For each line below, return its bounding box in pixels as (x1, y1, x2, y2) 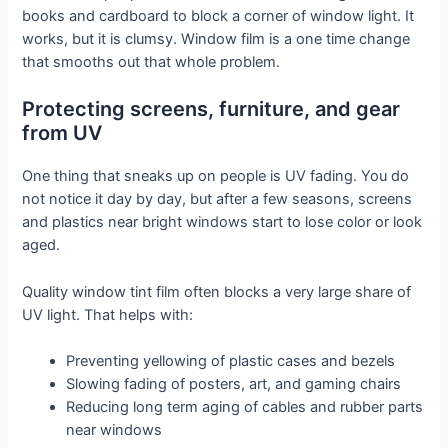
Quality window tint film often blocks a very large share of (22, 282, 412, 301)
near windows (66, 421, 163, 440)
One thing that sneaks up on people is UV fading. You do (22, 167, 410, 186)
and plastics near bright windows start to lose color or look (22, 213, 423, 232)
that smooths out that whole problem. (22, 53, 281, 72)
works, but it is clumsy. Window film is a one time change (22, 30, 411, 49)
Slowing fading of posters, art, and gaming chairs (66, 375, 402, 394)
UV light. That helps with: (22, 305, 194, 324)
